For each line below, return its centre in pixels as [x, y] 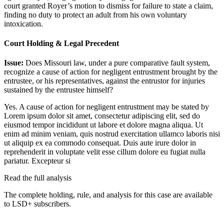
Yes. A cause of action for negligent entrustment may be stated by [106, 107]
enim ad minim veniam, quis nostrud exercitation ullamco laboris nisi [112, 134]
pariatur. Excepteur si [37, 161]
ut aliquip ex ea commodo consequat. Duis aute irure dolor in [100, 143]
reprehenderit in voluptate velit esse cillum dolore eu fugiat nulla [105, 152]
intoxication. [23, 23]
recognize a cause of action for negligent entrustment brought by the [111, 72]
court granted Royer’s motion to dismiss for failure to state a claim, [108, 5]
